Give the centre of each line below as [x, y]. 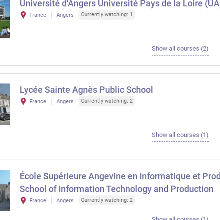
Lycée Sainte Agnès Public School [86, 90]
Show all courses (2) [180, 48]
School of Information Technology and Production [117, 189]
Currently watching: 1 [107, 14]
